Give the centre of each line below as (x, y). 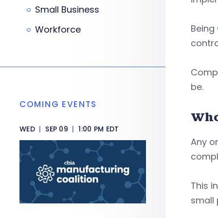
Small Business (67, 9)
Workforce (58, 29)
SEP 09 (57, 129)
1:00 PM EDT (98, 129)
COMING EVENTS (58, 104)
